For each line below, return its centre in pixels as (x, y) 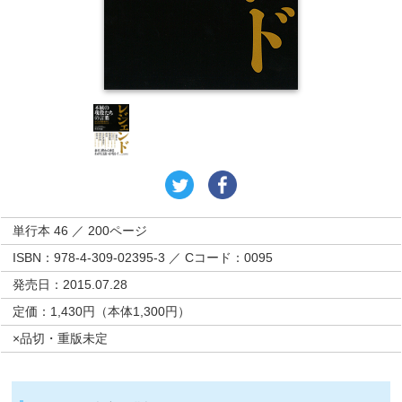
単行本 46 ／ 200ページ (80, 231)
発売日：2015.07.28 (70, 285)
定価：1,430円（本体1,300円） (102, 312)
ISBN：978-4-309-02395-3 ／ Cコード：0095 (143, 258)
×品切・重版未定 (61, 339)
